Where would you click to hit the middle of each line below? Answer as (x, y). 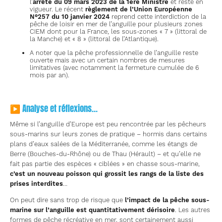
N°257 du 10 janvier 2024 (70, 17)
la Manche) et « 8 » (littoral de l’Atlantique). (94, 39)
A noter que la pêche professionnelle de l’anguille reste (114, 53)
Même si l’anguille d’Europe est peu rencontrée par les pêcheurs (108, 124)
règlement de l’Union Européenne (139, 9)
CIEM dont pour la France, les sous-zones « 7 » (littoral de (118, 32)
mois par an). (50, 75)
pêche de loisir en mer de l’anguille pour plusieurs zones (116, 24)
